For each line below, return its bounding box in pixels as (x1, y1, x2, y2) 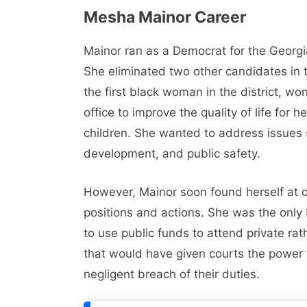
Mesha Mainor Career (84, 8, 246, 27)
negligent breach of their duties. (84, 267, 260, 281)
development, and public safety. (84, 147, 260, 161)
